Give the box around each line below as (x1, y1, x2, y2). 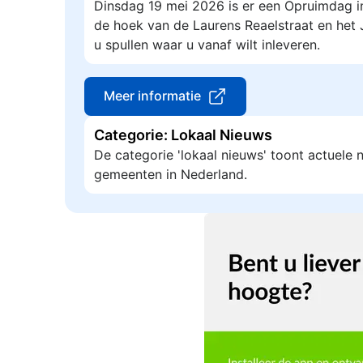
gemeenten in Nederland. (94, 166, 247, 182)
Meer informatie (104, 88, 201, 104)
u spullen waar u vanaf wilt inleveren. (94, 36, 320, 53)
